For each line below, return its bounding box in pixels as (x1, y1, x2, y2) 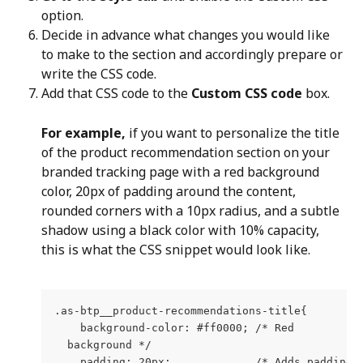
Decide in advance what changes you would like (41, 25, 333, 44)
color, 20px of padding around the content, (41, 181, 299, 200)
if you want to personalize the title (126, 123, 343, 142)
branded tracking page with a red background (41, 162, 322, 181)
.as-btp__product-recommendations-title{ (54, 305, 307, 318)
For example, (41, 123, 126, 142)
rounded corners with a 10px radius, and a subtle (41, 201, 343, 220)
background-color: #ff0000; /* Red (54, 322, 294, 335)
